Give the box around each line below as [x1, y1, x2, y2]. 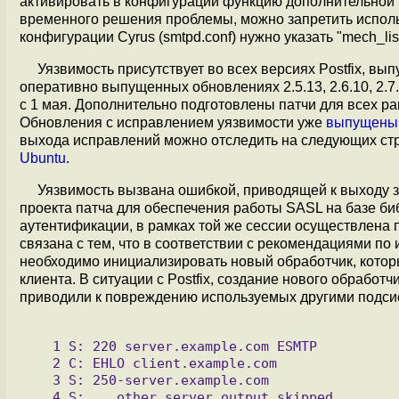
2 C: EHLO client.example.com [28, 355, 53, 370]
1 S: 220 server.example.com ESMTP [28, 338, 53, 354]
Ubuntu [20, 151, 66, 166]
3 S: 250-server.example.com [28, 372, 53, 387]
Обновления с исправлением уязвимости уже [20, 115, 326, 130]
